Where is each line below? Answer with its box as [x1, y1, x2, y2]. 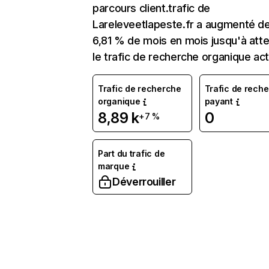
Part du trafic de [98, 148, 165, 159]
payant [204, 96, 233, 106]
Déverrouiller [112, 175, 176, 188]
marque [98, 161, 130, 171]
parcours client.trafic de [92, 2, 210, 14]
